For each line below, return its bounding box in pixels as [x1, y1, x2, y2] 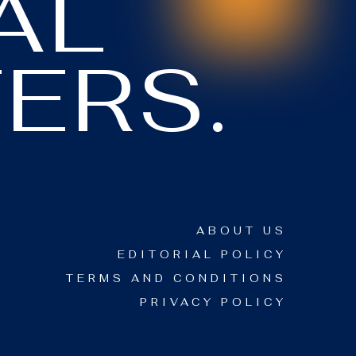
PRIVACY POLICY [139, 295, 287, 309]
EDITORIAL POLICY [117, 247, 287, 261]
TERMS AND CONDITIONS [65, 271, 287, 285]
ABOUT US [195, 223, 287, 238]
